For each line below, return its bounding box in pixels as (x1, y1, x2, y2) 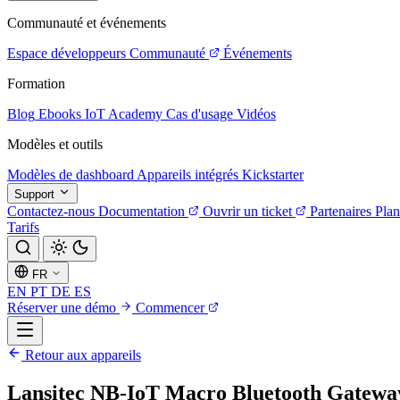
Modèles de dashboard (7, 167, 134, 182)
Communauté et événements (7, 15, 166, 30)
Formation (7, 76, 65, 91)
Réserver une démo (7, 300, 120, 315)
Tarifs (7, 220, 39, 235)
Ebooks (38, 106, 81, 121)
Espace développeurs (7, 46, 126, 61)
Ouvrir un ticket (203, 204, 292, 219)
